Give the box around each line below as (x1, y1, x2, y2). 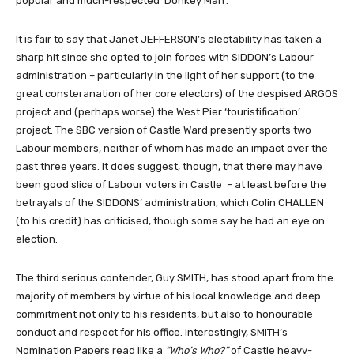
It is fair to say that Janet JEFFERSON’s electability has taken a (16, 33, 322, 46)
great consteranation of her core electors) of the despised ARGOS (16, 88, 338, 100)
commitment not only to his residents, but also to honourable (16, 308, 313, 321)
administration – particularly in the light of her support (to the (16, 70, 314, 82)
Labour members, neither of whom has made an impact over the (16, 142, 328, 155)
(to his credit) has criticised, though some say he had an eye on (16, 215, 325, 228)
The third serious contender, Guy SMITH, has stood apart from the (16, 272, 333, 284)
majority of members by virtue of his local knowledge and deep (16, 290, 321, 303)
